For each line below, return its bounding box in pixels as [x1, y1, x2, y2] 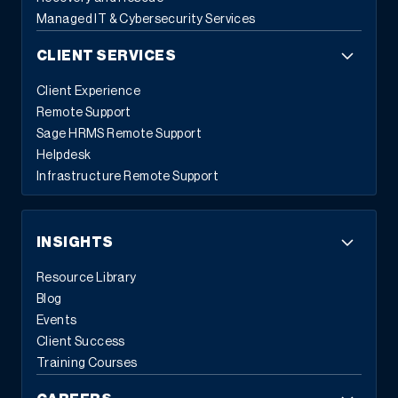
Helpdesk [36, 149, 92, 163]
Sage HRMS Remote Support [36, 128, 203, 141]
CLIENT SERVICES [36, 49, 177, 64]
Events [36, 314, 77, 328]
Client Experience [36, 85, 141, 99]
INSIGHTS [36, 235, 114, 251]
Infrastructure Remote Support [36, 171, 219, 184]
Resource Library [36, 272, 137, 285]
